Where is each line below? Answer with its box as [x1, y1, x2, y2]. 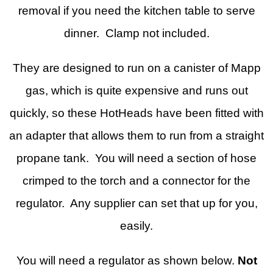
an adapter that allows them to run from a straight [9, 129, 264, 142]
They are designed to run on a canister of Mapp [12, 62, 261, 74]
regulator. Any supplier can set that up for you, [15, 197, 258, 210]
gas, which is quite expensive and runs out [25, 84, 248, 97]
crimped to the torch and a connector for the [23, 174, 250, 187]
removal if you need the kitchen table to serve [18, 4, 255, 17]
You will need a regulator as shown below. [16, 254, 238, 267]
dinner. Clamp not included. [63, 27, 210, 40]
